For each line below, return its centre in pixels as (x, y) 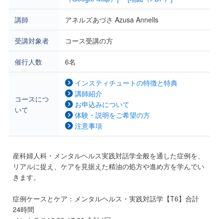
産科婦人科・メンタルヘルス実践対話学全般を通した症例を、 (109, 156)
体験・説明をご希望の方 (111, 115)
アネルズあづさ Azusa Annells (112, 20)
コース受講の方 (89, 41)
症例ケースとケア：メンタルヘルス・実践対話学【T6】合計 (106, 199)
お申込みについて (101, 104)
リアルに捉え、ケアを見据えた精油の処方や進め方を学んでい (109, 166)
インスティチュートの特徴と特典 (125, 83)
